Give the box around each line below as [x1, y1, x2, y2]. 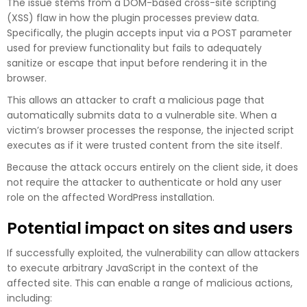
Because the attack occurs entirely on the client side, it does [7, 160, 298, 174]
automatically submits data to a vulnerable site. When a [7, 108, 277, 122]
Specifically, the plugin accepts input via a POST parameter [7, 25, 292, 40]
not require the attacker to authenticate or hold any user [7, 175, 282, 189]
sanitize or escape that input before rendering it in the [7, 56, 267, 70]
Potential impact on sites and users [7, 217, 293, 239]
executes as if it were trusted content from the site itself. [7, 138, 282, 152]
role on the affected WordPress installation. [7, 190, 214, 204]
